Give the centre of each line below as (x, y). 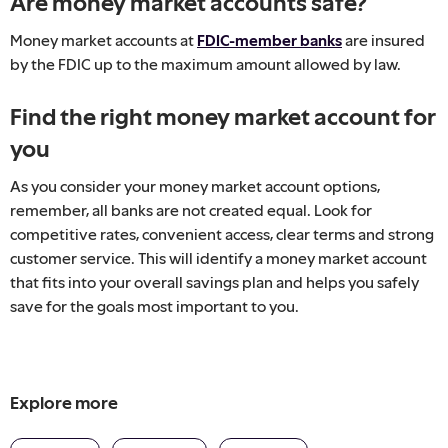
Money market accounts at (103, 39)
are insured (383, 39)
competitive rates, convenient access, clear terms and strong (222, 233)
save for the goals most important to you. (154, 305)
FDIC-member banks (269, 39)
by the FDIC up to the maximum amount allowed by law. (205, 63)
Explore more (64, 402)
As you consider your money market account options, (195, 185)
